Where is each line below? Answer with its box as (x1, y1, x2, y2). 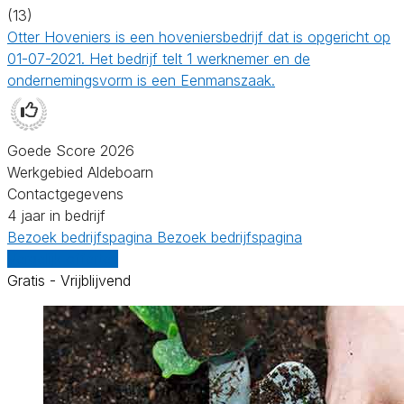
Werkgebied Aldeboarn (7, 162, 153, 181)
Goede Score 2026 (7, 141, 134, 160)
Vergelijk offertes (7, 249, 118, 268)
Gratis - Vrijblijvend (7, 271, 131, 289)
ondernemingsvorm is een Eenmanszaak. (7, 70, 275, 89)
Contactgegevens (7, 184, 124, 203)
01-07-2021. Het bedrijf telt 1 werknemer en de (7, 49, 310, 68)
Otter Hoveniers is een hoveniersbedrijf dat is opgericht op (7, 27, 390, 46)
